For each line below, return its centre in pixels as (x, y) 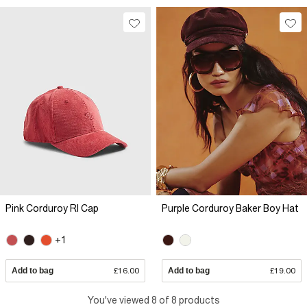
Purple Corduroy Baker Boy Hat (230, 208)
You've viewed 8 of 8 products (153, 300)
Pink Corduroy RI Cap (52, 208)
